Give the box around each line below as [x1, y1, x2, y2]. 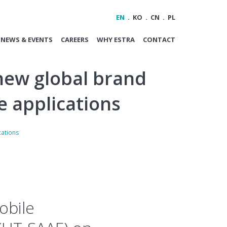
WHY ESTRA [97, 35, 135, 44]
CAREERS [61, 35, 89, 44]
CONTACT [143, 35, 175, 44]
